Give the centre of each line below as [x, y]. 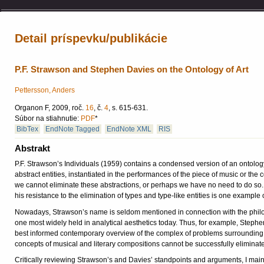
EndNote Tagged [72, 129]
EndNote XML [129, 129]
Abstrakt [32, 148]
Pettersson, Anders [45, 90]
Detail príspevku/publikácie [91, 38]
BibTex [27, 129]
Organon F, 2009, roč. [50, 108]
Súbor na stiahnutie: [48, 119]
